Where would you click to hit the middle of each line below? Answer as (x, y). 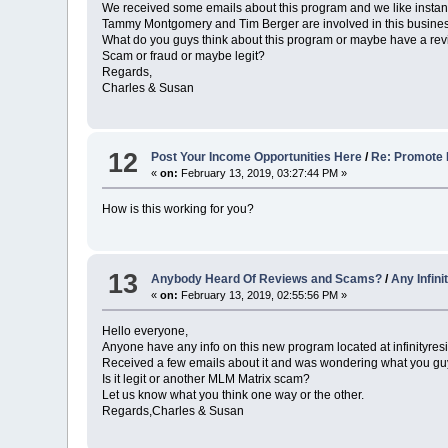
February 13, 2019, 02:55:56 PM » (263, 294)
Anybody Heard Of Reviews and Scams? (267, 278)
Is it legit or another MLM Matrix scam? (206, 378)
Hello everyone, (145, 330)
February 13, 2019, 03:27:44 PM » (263, 173)
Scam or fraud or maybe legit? (184, 55)
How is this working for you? (178, 209)
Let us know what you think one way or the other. (233, 394)
